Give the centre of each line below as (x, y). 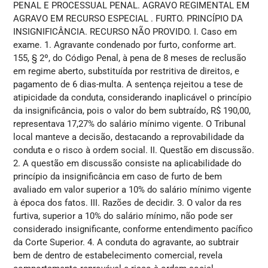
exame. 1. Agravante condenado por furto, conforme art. (125, 45)
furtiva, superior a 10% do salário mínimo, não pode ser (123, 216)
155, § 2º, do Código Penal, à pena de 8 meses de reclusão (130, 58)
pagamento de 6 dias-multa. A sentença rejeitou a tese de (128, 84)
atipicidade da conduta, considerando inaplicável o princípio (133, 97)
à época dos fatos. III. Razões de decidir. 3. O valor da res (128, 202)
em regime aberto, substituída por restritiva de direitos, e (127, 71)
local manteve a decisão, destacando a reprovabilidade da (129, 137)
